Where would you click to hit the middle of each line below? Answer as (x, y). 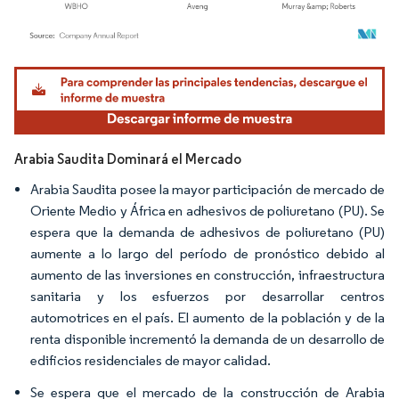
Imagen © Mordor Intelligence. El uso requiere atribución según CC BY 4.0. (192, 69)
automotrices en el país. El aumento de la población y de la (208, 317)
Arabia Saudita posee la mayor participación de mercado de (208, 189)
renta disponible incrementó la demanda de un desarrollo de (208, 338)
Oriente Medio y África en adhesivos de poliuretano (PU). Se (208, 210)
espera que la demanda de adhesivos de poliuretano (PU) (208, 232)
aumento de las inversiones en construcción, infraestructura (208, 274)
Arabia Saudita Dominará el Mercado (128, 159)
